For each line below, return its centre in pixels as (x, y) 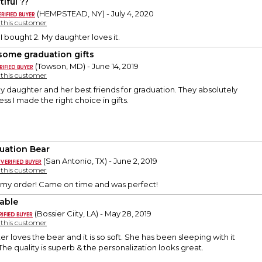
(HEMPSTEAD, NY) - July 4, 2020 (94, 14)
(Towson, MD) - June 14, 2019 (86, 66)
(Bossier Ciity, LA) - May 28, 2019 (92, 214)
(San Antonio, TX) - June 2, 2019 (99, 161)
